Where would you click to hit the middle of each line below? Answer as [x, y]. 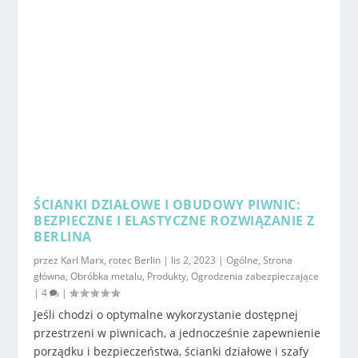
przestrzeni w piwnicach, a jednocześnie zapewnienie [177, 333]
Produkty [167, 276]
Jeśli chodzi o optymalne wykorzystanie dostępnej [166, 315]
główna [50, 276]
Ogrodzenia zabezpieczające [255, 276]
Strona [278, 261]
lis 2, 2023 [194, 261]
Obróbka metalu [107, 276]
